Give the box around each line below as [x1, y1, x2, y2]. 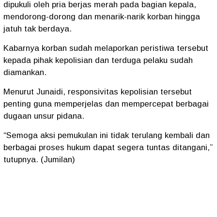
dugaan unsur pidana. [3, 111, 84, 121]
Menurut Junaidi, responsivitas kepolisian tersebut [3, 87, 192, 97]
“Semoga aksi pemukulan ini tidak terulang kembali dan [3, 131, 210, 140]
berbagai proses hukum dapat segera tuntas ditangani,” [3, 143, 213, 153]
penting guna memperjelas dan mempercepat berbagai [3, 99, 209, 109]
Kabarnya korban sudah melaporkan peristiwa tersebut [3, 44, 208, 53]
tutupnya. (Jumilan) [3, 155, 75, 165]
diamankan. [3, 68, 46, 77]
